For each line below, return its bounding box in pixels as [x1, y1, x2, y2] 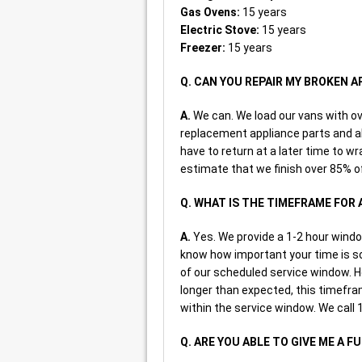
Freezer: [180, 40, 225, 54]
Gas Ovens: [180, 5, 240, 19]
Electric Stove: [180, 23, 259, 36]
